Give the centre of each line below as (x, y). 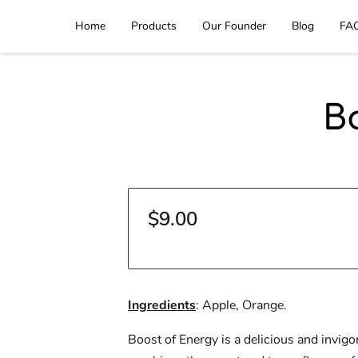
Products (154, 26)
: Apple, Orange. (241, 306)
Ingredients (162, 306)
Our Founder (234, 26)
